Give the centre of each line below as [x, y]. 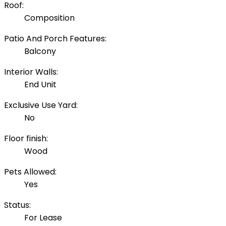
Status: [17, 205]
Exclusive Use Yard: [41, 105]
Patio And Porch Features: [55, 39]
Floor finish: [26, 139]
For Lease [43, 218]
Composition [49, 18]
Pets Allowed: [30, 172]
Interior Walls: [31, 72]
